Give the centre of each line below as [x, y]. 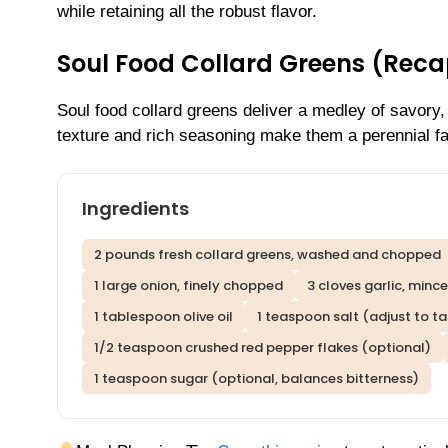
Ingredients [135, 209]
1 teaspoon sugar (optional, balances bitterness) [256, 379]
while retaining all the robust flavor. [187, 12]
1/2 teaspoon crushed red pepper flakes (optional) [262, 348]
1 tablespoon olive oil [163, 317]
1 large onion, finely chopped [188, 286]
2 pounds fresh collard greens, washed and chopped [267, 255]
